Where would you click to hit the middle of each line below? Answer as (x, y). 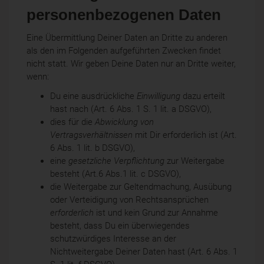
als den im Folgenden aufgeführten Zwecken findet (124, 51)
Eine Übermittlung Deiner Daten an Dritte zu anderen (127, 38)
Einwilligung (159, 96)
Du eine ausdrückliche (93, 96)
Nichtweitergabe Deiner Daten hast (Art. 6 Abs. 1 (144, 251)
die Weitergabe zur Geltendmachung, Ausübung (141, 187)
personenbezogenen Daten (124, 14)
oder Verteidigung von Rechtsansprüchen (129, 199)
